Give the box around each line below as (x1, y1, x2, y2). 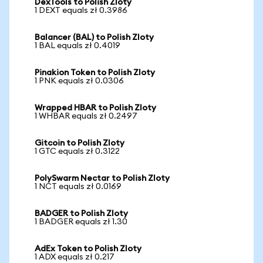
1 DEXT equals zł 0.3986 (35, 6, 127, 15)
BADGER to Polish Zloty (35, 210, 128, 218)
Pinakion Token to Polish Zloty (35, 69, 155, 77)
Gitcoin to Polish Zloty (35, 139, 124, 147)
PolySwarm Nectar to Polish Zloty (35, 174, 170, 183)
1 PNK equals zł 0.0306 (35, 77, 124, 85)
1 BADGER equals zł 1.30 (35, 218, 127, 226)
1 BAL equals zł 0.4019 (35, 42, 120, 50)
